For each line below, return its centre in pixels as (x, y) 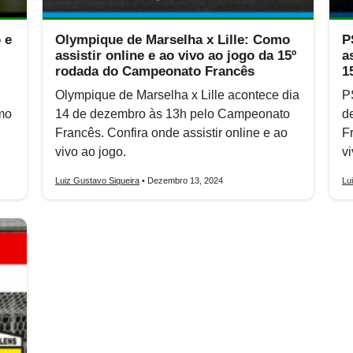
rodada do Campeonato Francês (155, 71)
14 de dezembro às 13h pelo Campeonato (173, 114)
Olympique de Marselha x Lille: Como (173, 40)
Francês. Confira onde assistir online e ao (171, 133)
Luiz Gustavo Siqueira (97, 180)
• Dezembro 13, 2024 (181, 180)
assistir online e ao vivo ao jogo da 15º (176, 56)
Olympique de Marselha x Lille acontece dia (177, 95)
